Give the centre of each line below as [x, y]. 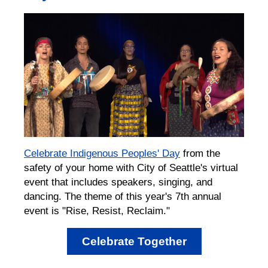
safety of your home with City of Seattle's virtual [131, 167]
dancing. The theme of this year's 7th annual [123, 196]
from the [200, 153]
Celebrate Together [134, 241]
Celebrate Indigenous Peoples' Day [102, 153]
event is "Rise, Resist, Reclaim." [97, 210]
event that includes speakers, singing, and [118, 182]
